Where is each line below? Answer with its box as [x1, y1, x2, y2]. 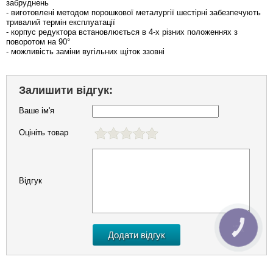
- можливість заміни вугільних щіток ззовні [6, 46, 165, 56]
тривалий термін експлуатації [6, 17, 115, 27]
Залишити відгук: [19, 83, 113, 96]
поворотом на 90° [6, 37, 70, 46]
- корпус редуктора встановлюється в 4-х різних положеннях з [6, 27, 238, 37]
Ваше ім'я [19, 105, 54, 115]
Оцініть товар [19, 127, 68, 137]
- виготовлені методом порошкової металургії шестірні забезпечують [6, 7, 261, 17]
